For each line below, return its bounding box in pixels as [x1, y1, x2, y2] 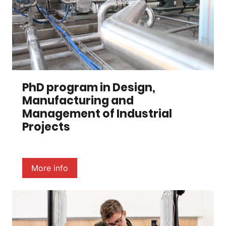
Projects [22, 119, 70, 135]
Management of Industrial [22, 105, 172, 122]
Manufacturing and [22, 92, 134, 108]
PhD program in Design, [22, 79, 155, 95]
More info [31, 162, 68, 173]
